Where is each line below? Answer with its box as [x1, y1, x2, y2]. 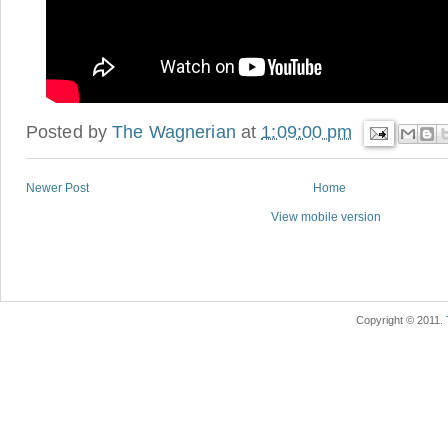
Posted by [26, 121, 113, 142]
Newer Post [26, 181, 89, 196]
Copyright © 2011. [356, 314, 446, 327]
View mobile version [271, 210, 381, 225]
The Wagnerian [112, 121, 236, 142]
